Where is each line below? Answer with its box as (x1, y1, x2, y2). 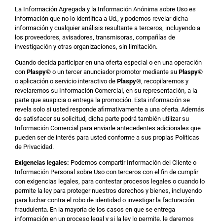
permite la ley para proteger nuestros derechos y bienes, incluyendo (15, 187, 202, 194)
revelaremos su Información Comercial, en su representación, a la (15, 87, 197, 94)
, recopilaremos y (141, 77, 188, 85)
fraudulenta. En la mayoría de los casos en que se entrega (15, 206, 175, 213)
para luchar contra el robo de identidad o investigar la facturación (15, 196, 194, 204)
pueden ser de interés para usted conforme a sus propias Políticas (15, 134, 199, 141)
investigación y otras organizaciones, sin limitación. (15, 43, 157, 50)
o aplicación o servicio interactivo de (15, 77, 117, 85)
